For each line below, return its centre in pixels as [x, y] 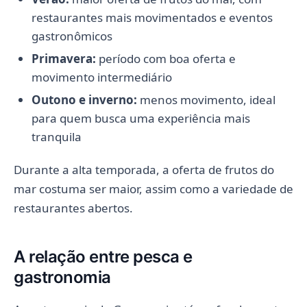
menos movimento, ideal [206, 100]
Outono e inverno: [84, 100]
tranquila [56, 137]
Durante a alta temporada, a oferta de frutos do [144, 169]
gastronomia [62, 277]
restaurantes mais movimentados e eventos [152, 18]
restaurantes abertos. [73, 208]
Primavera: [63, 59]
